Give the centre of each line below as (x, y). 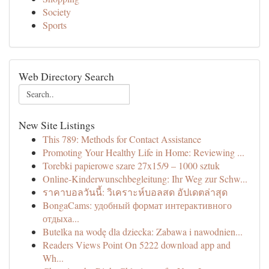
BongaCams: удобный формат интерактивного (137, 205)
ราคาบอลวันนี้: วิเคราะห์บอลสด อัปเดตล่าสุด (135, 192)
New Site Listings (57, 125)
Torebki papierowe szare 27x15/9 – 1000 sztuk (131, 165)
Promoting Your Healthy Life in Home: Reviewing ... (144, 152)
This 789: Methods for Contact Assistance (122, 139)
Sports (55, 25)
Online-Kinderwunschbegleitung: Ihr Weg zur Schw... (145, 179)
